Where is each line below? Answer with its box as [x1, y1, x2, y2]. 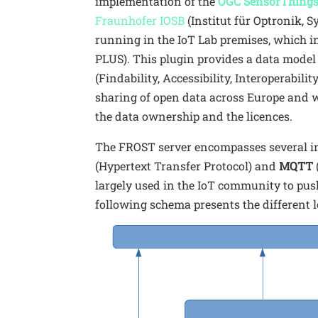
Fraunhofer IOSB [95, 13, 185, 28]
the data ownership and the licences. [95, 109, 293, 124]
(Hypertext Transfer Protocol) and [95, 158, 280, 174]
